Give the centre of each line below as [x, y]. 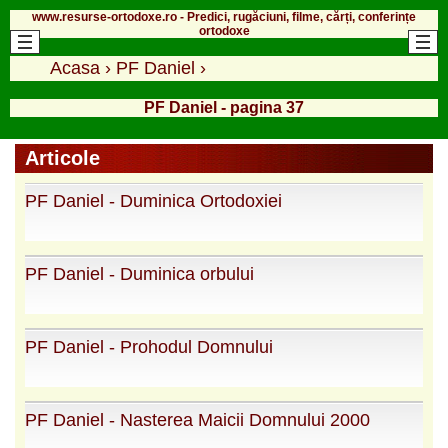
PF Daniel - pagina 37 [224, 107]
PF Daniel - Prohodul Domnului [149, 346]
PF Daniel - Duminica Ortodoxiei [153, 200]
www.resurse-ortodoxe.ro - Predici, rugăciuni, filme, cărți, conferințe [224, 16]
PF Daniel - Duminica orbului [139, 273]
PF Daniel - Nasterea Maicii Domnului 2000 [197, 419]
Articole [62, 157]
